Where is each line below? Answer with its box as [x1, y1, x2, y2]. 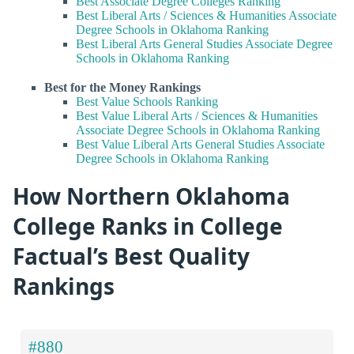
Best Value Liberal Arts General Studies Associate [76, 137, 325, 151]
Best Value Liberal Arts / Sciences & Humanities [76, 108, 318, 122]
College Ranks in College [13, 211, 283, 242]
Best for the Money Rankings [44, 80, 201, 94]
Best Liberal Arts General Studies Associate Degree [76, 36, 333, 51]
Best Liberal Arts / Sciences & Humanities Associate [76, 8, 337, 22]
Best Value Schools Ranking [76, 94, 218, 108]
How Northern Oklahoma [13, 181, 290, 212]
